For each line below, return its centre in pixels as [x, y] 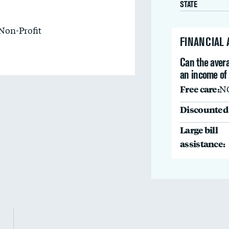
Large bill [199, 130]
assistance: [203, 143]
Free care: [200, 89]
